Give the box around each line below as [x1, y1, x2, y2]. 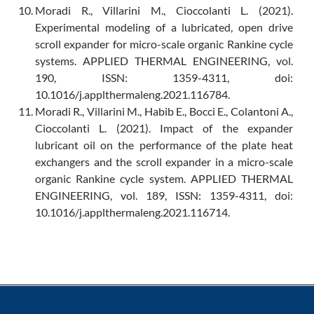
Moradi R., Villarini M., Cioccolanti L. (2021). [35, 4, 293, 18]
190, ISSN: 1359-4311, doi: [35, 71, 293, 85]
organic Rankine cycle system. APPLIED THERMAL [35, 172, 293, 186]
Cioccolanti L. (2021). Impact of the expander [35, 121, 293, 135]
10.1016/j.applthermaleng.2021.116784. [35, 88, 230, 102]
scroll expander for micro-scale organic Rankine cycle [35, 37, 293, 51]
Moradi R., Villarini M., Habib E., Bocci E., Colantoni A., [35, 104, 293, 118]
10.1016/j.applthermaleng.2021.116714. [35, 205, 230, 219]
